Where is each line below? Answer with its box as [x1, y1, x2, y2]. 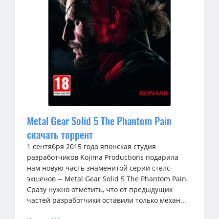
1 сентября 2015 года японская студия [27, 141, 156, 151]
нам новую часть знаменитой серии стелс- [27, 163, 173, 173]
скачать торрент [27, 126, 93, 142]
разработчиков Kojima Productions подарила [27, 152, 178, 162]
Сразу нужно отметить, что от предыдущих [27, 184, 173, 194]
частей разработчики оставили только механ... [27, 195, 186, 205]
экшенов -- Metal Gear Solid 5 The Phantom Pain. [27, 174, 188, 183]
